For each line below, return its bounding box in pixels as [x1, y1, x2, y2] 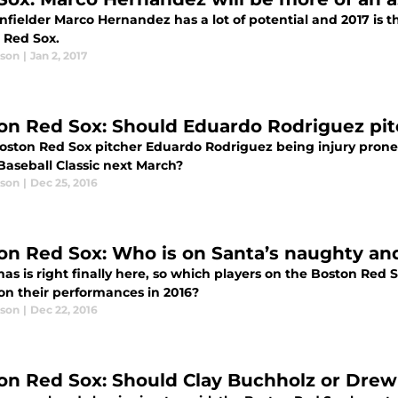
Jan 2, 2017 [30, 49, 87, 62]
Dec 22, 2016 [30, 303, 98, 316]
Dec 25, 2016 [30, 176, 98, 189]
